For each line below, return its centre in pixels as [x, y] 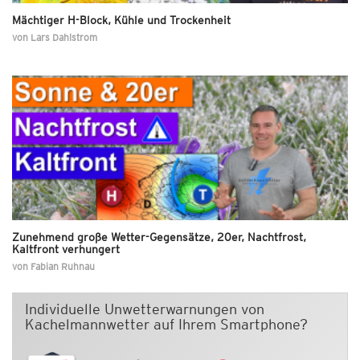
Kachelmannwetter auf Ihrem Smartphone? [166, 324]
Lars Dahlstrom [64, 37]
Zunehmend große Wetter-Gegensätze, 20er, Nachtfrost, [159, 237]
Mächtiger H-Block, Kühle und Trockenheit [121, 20]
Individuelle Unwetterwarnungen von [145, 309]
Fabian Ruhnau [63, 266]
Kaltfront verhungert [66, 249]
